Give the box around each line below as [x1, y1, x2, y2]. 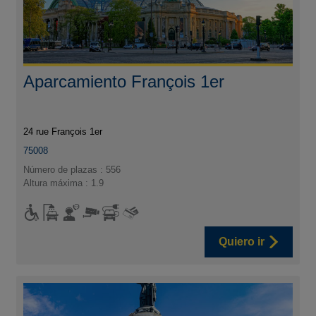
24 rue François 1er [23, 126, 103, 138]
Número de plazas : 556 [23, 164, 121, 176]
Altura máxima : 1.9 [23, 178, 104, 189]
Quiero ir [218, 236, 265, 248]
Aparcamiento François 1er [23, 72, 225, 92]
